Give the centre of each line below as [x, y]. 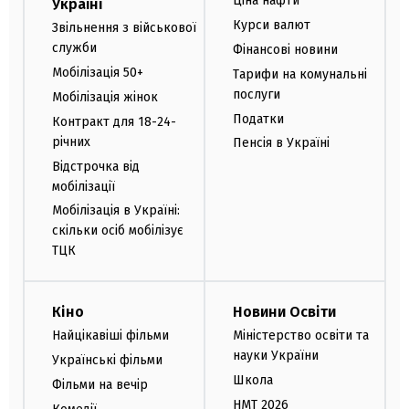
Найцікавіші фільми [110, 336]
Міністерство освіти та [301, 336]
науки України [276, 356]
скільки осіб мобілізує [118, 231]
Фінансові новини [285, 50]
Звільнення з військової [124, 28]
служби [74, 48]
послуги [257, 94]
